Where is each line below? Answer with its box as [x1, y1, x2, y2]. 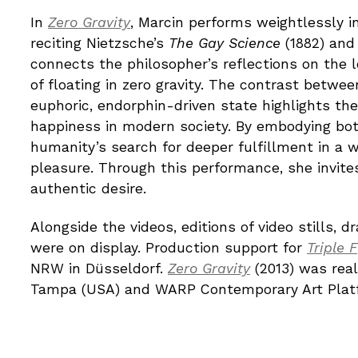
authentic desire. [30, 180, 146, 197]
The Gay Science [169, 34, 280, 51]
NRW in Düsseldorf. [30, 261, 168, 277]
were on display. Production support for [30, 240, 307, 257]
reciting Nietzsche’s [30, 34, 169, 51]
